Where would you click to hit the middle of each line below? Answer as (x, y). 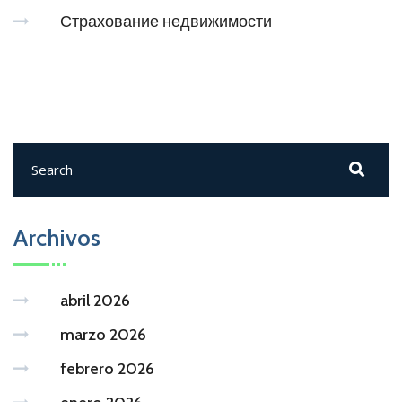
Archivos (57, 237)
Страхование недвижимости (166, 21)
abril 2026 (95, 300)
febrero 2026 (107, 368)
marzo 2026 (103, 334)
